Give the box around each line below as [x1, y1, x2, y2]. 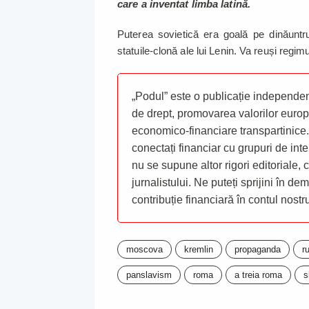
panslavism [126, 270, 172, 281]
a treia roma [235, 270, 282, 281]
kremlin [184, 244, 213, 255]
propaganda [235, 244, 281, 255]
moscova [126, 244, 163, 255]
